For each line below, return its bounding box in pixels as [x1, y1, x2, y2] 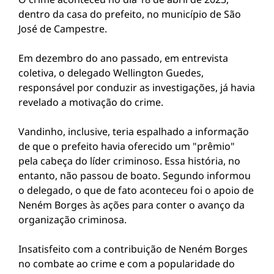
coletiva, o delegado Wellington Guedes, [18, 66, 204, 80]
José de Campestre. [18, 22, 107, 35]
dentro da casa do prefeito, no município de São [18, 7, 241, 21]
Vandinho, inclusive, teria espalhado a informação [18, 125, 249, 138]
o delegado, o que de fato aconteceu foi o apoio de [18, 183, 254, 197]
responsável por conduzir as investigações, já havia [18, 81, 255, 94]
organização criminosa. [18, 213, 129, 226]
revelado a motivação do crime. [18, 95, 166, 109]
